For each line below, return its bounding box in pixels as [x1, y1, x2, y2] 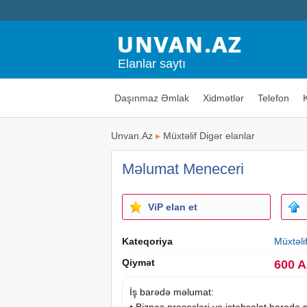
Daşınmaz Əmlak [114, 92, 189, 103]
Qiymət [122, 256, 155, 268]
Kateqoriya [122, 235, 173, 247]
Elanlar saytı [118, 56, 186, 71]
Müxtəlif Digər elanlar [163, 130, 255, 141]
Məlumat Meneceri [122, 160, 244, 177]
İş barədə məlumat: [130, 286, 214, 297]
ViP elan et [148, 201, 197, 212]
